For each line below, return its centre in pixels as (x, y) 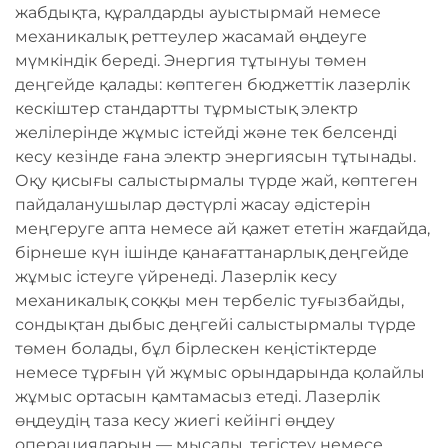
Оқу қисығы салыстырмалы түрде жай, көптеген (216, 180)
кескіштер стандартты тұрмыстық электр (186, 108)
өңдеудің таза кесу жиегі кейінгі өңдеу (175, 420)
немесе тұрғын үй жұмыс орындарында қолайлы (220, 372)
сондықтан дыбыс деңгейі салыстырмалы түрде (215, 324)
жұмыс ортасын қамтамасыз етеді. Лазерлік (197, 396)
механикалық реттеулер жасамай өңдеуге (191, 36)
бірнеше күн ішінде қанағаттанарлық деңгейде (212, 252)
